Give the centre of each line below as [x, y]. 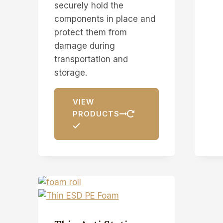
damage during [84, 46]
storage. [70, 72]
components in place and [105, 19]
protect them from [90, 32]
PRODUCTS [96, 113]
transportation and [91, 59]
